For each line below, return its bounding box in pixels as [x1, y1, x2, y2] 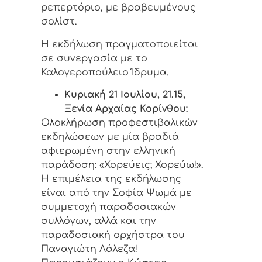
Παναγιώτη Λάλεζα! [41, 243, 137, 254]
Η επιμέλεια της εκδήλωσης [41, 173, 181, 184]
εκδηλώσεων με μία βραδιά [41, 131, 179, 142]
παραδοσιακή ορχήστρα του [41, 229, 185, 240]
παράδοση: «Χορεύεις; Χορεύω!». [41, 159, 203, 170]
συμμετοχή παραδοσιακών [41, 201, 176, 212]
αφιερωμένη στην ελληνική [41, 145, 175, 156]
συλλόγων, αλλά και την [41, 215, 156, 226]
